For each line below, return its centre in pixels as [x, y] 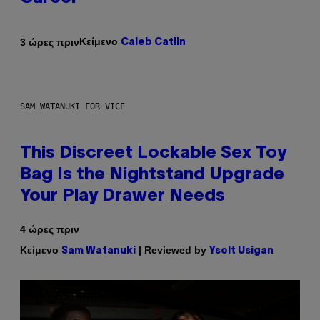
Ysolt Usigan [241, 251]
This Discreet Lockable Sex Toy [153, 154]
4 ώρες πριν [50, 230]
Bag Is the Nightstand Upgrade [152, 175]
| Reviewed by [172, 250]
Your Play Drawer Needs [122, 197]
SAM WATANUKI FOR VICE [72, 107]
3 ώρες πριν [50, 42]
